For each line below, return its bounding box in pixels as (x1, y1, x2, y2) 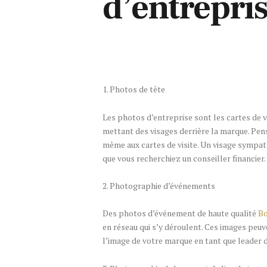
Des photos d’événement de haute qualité (103, 207, 258, 219)
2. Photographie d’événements (103, 180, 215, 191)
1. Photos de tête (103, 83, 165, 95)
